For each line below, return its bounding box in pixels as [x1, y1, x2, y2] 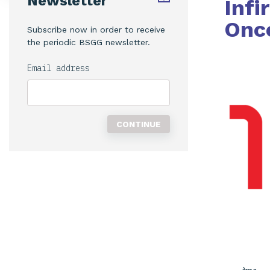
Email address [27, 63, 90, 74]
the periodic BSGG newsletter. [27, 37, 150, 47]
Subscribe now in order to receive [27, 25, 165, 34]
